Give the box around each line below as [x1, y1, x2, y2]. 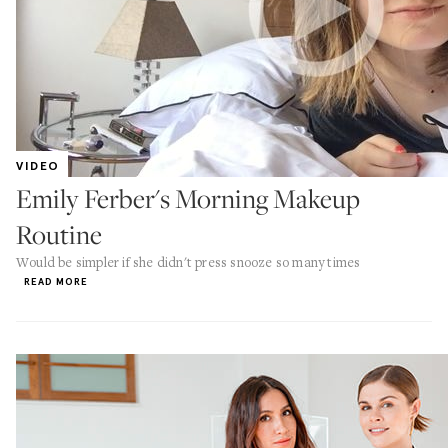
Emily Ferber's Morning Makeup [16, 181, 360, 216]
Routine [16, 217, 102, 252]
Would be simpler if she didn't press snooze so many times [16, 253, 361, 271]
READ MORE [24, 275, 88, 288]
